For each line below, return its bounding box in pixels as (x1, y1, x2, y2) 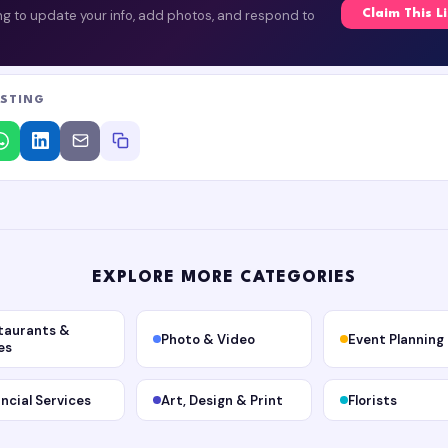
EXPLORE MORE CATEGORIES (92, 269, 356, 286)
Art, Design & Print (161, 391, 284, 409)
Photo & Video (161, 330, 256, 348)
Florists (347, 391, 397, 409)
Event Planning (347, 330, 444, 348)
